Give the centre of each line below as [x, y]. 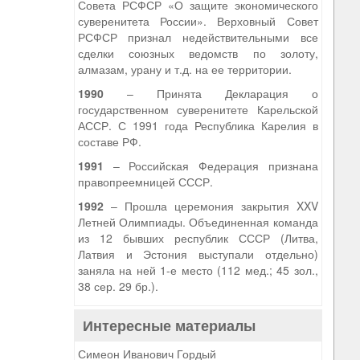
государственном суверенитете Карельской [198, 109]
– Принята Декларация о [211, 93]
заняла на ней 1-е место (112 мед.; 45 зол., [198, 270]
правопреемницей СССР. [145, 182]
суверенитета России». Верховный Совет [198, 21]
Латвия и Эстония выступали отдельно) [198, 254]
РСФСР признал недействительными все [198, 37]
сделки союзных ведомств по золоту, [198, 53]
